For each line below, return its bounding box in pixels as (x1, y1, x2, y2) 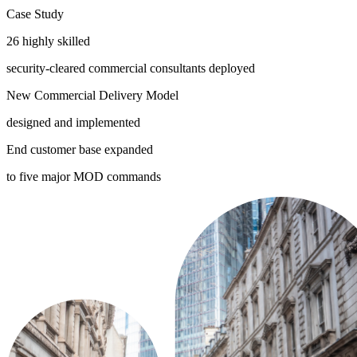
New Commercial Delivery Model (6, 88, 178, 103)
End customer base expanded (6, 143, 153, 157)
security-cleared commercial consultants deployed (6, 61, 255, 76)
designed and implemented (6, 116, 140, 130)
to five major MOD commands (6, 170, 161, 184)
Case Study (6, 7, 64, 22)
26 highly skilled (6, 34, 90, 49)
